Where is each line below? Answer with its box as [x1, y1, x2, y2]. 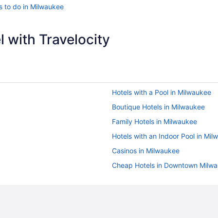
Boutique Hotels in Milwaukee [112, 103, 205, 111]
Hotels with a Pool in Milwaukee [112, 88, 211, 97]
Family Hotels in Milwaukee [112, 117, 197, 126]
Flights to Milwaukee [112, 205, 177, 214]
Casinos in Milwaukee [112, 146, 180, 155]
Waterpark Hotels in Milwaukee [112, 176, 210, 184]
